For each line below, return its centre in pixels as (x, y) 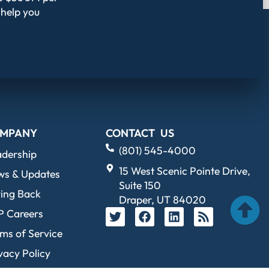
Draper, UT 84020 (163, 200)
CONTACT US (140, 133)
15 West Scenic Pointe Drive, (185, 171)
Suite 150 (140, 186)
